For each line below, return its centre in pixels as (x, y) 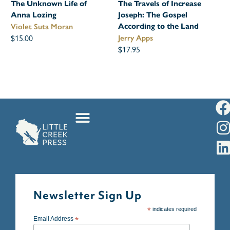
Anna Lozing (34, 15)
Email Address (54, 219)
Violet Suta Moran (42, 27)
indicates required (174, 209)
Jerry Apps (136, 38)
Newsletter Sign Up (88, 196)
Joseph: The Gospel (153, 15)
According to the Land (159, 26)
